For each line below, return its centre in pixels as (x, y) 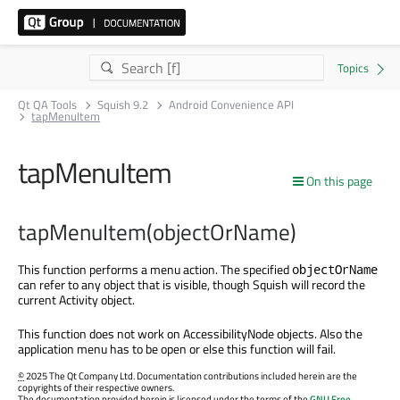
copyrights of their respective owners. (96, 387)
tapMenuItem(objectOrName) (157, 232)
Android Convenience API (232, 104)
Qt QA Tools (47, 104)
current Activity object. (76, 299)
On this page (339, 181)
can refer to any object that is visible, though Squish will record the (192, 284)
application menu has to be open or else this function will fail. (177, 348)
